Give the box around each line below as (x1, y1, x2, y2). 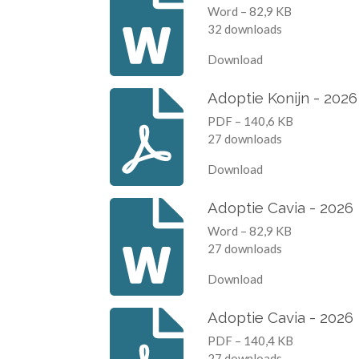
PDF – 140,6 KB (207, 114, 293, 129)
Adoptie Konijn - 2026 (207, 88, 357, 107)
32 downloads (207, 21, 282, 36)
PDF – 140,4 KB (207, 333, 293, 349)
